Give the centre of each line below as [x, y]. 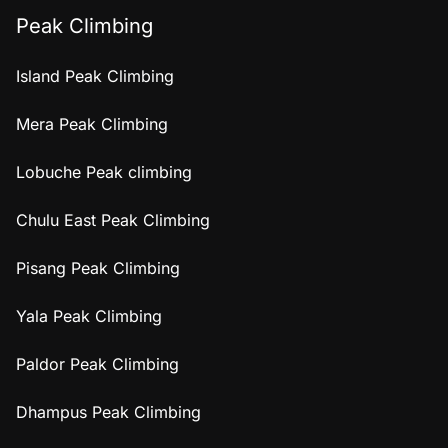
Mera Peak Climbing [92, 123]
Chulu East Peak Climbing [113, 219]
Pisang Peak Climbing [98, 267]
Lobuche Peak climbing [104, 171]
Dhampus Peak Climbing [108, 411]
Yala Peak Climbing [89, 315]
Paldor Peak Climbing [97, 363]
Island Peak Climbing [95, 75]
